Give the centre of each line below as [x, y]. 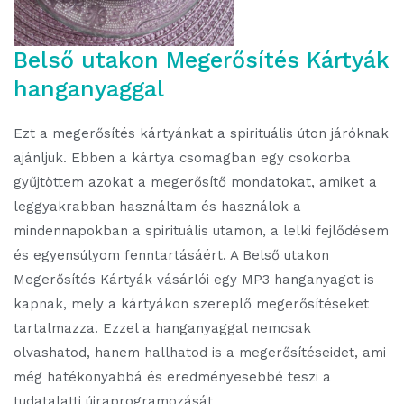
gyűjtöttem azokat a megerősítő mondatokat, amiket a [195, 182]
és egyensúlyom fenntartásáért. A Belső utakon [171, 255]
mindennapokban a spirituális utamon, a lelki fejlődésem [201, 231]
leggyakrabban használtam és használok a [157, 207]
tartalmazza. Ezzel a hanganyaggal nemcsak [162, 328]
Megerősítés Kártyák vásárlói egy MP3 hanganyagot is [194, 280]
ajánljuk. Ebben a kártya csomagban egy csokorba [182, 158]
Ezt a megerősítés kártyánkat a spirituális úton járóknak [201, 133]
